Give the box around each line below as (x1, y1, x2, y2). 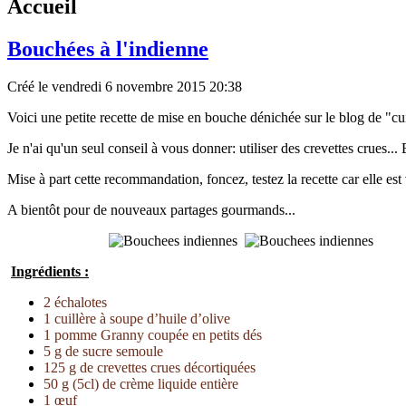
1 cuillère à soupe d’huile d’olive (43, 311, 230, 327)
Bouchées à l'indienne (7, 36, 208, 61)
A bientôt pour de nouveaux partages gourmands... (7, 202, 299, 218)
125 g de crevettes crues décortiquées (43, 360, 256, 376)
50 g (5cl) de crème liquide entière (43, 376, 238, 392)
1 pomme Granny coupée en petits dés (43, 327, 262, 343)
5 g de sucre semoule (43, 343, 163, 360)
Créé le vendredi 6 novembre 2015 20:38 (7, 79, 242, 95)
